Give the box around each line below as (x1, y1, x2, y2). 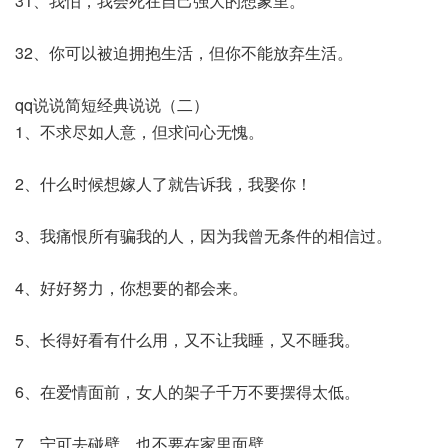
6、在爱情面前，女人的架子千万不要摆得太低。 (15, 380, 360, 403)
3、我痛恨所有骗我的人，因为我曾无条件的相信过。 (15, 224, 392, 247)
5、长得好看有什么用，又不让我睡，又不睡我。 (15, 328, 360, 351)
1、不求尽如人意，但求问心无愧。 (15, 120, 264, 143)
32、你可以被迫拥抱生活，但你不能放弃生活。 (15, 41, 353, 64)
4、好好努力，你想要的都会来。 (15, 276, 248, 299)
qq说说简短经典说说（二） (15, 93, 209, 116)
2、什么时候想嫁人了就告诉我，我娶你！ (15, 172, 312, 195)
